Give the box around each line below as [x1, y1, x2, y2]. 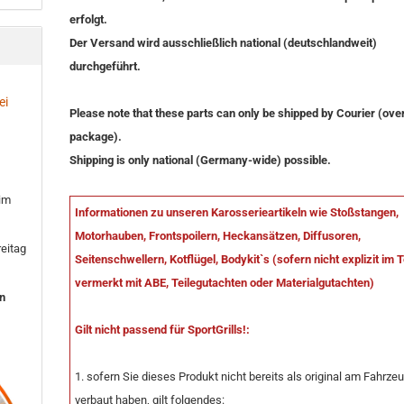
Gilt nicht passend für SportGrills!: [75, 323, 251, 336]
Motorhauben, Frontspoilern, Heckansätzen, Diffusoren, [75, 229, 362, 243]
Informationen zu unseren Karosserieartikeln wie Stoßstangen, [75, 206, 399, 219]
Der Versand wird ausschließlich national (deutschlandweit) [69, 36, 378, 50]
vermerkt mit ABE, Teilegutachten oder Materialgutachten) [75, 276, 375, 289]
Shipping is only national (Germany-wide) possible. [69, 153, 332, 167]
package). [69, 130, 125, 143]
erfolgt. [69, 13, 111, 26]
